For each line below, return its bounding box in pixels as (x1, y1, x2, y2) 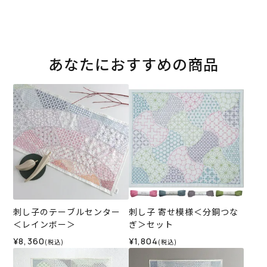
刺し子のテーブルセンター (13, 205, 121, 218)
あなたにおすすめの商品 (48, 53, 219, 75)
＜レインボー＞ (13, 218, 76, 230)
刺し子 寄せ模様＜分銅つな (128, 205, 238, 218)
